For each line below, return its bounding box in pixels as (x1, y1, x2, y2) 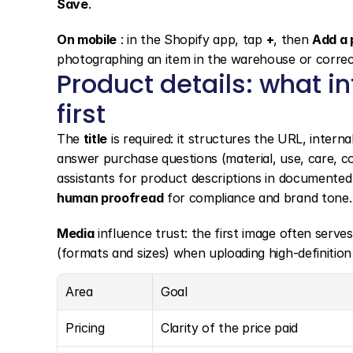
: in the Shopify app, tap (117, 32, 266, 47)
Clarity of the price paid (161, 320, 298, 336)
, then (273, 32, 312, 47)
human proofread (57, 190, 164, 206)
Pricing (65, 320, 105, 336)
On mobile (57, 32, 117, 47)
